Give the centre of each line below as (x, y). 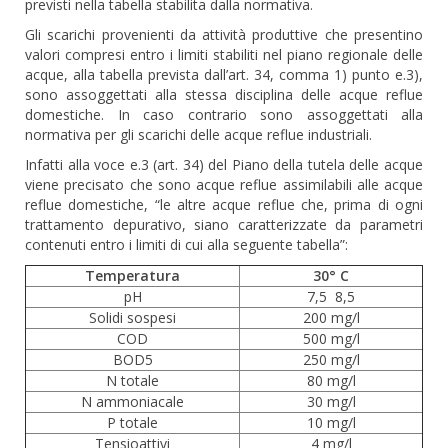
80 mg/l (331, 380)
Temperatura (132, 275)
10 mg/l (331, 422)
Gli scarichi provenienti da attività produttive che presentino (224, 34)
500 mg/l (331, 338)
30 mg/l (331, 401)
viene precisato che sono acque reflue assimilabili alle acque (224, 184)
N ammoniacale (132, 401)
